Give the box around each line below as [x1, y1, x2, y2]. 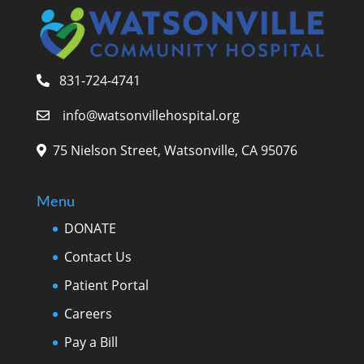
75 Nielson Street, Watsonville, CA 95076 [49, 141, 297, 160]
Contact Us [63, 248, 132, 266]
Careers [63, 305, 112, 323]
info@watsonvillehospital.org [62, 106, 240, 125]
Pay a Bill [63, 333, 118, 352]
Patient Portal [63, 276, 149, 295]
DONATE [63, 219, 116, 238]
